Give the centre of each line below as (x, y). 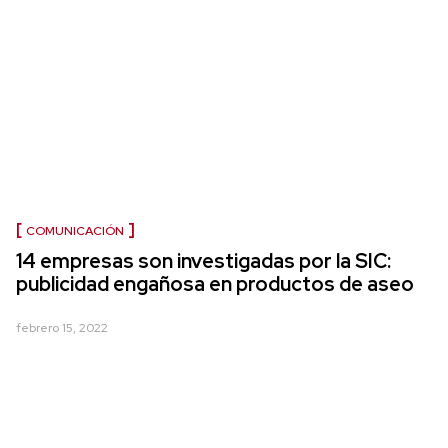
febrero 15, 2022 (62, 328)
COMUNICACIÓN (75, 231)
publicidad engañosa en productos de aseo (215, 284)
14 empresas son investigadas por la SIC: (203, 261)
